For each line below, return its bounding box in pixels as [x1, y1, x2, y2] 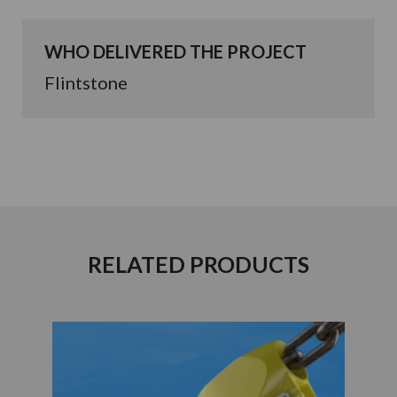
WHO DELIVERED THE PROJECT [44, 40, 307, 62]
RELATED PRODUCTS [88, 250, 309, 277]
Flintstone [44, 71, 128, 93]
